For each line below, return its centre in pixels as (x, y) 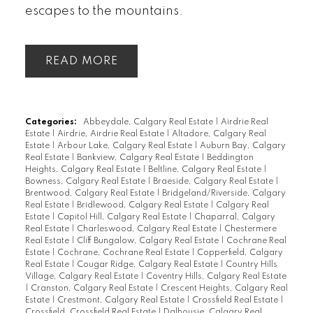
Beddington (230, 158)
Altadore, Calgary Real (219, 134)
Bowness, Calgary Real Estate (86, 181)
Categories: (51, 122)
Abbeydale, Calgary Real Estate (149, 122)
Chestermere (250, 229)
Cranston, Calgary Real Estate (93, 288)
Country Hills (251, 264)
